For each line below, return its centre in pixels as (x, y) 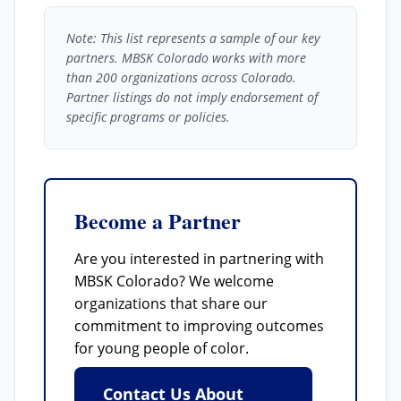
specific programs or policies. (148, 117)
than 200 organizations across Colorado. (181, 77)
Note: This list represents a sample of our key (193, 38)
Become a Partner (158, 221)
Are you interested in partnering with (199, 259)
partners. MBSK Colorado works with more (186, 58)
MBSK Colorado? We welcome (174, 281)
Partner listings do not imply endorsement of (192, 97)
